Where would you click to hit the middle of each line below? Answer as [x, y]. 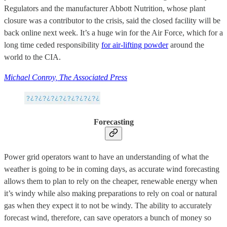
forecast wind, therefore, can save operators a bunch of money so [108, 217]
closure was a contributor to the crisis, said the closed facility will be [112, 21]
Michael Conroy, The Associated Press [66, 78]
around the [186, 45]
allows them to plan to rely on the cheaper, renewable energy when [111, 181]
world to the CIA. [32, 57]
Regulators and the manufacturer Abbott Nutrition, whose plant [105, 9]
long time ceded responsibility [53, 45]
